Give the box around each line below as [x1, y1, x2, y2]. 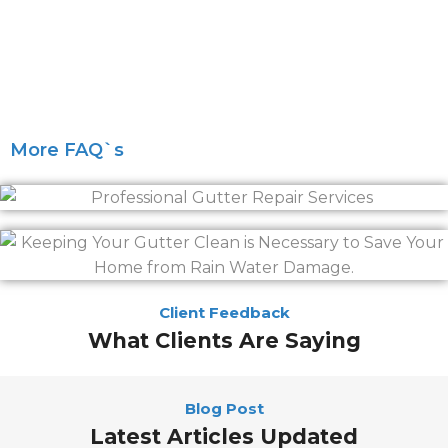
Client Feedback [158, 303, 290, 323]
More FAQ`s [10, 139, 124, 162]
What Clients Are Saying [87, 328, 361, 354]
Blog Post [184, 399, 264, 419]
